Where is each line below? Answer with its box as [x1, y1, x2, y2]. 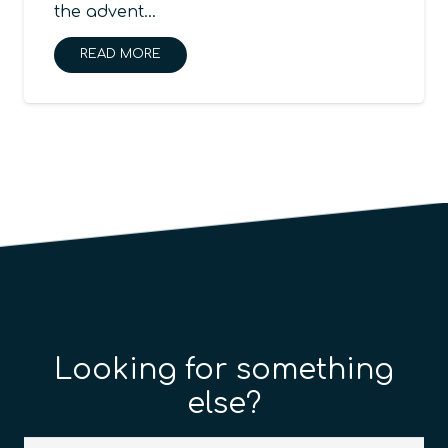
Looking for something [54, 353, 394, 386]
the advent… [54, 2, 156, 21]
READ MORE [80, 47, 161, 62]
